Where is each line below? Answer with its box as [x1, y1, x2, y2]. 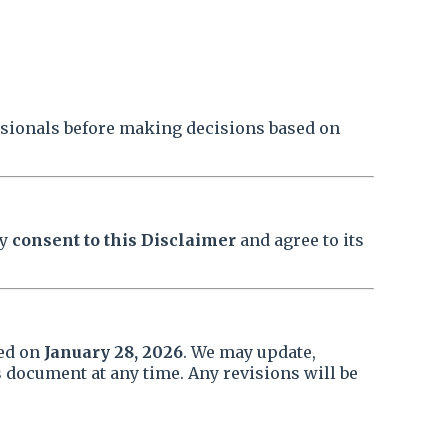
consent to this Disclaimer [12, 230, 236, 250]
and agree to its [236, 230, 364, 250]
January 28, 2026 [44, 342, 183, 362]
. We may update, [183, 342, 316, 362]
